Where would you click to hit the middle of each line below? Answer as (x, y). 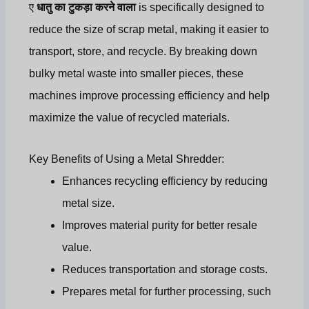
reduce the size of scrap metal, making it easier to (149, 30)
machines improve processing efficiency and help (150, 96)
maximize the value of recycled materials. (130, 118)
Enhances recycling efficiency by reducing (165, 181)
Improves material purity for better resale (160, 226)
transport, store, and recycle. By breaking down (143, 52)
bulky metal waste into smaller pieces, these (137, 74)
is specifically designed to (200, 8)
